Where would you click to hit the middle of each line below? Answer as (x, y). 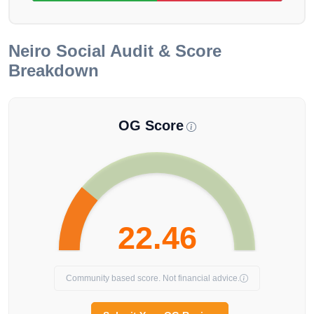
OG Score (151, 126)
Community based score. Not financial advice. (153, 279)
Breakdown (54, 71)
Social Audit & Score (136, 51)
